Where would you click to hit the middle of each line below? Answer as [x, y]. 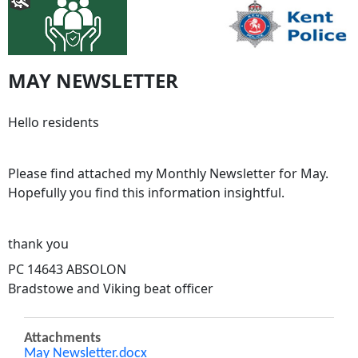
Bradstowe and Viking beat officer [111, 289]
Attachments [62, 339]
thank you [38, 244]
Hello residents [54, 123]
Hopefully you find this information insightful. [146, 193]
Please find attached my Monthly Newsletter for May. [168, 174]
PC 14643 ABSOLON [67, 270]
